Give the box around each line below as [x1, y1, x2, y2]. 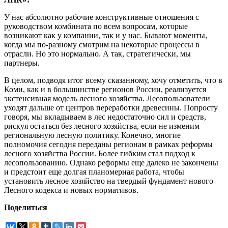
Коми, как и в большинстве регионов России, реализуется [4, 85, 206, 94]
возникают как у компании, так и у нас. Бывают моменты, [4, 31, 207, 40]
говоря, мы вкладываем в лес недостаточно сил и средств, [4, 112, 206, 122]
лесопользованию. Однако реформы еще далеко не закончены [4, 158, 218, 167]
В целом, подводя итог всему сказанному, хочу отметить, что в [4, 76, 222, 85]
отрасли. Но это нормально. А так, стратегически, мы [4, 49, 191, 59]
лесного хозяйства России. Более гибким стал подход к [4, 149, 195, 158]
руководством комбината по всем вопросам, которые [4, 22, 188, 31]
